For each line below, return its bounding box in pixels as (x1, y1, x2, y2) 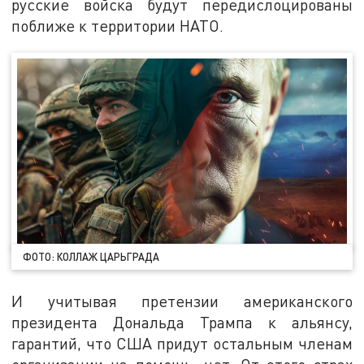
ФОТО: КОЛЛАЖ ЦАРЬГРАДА (23, 249, 160, 263)
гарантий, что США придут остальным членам (11, 334, 353, 353)
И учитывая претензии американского (11, 292, 353, 311)
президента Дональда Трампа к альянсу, (11, 313, 353, 332)
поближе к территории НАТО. (11, 16, 224, 35)
